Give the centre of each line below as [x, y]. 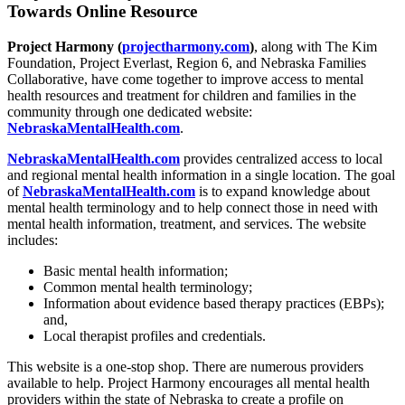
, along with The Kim [316, 47]
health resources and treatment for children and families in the [182, 96]
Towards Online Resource [102, 12]
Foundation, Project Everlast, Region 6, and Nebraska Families [187, 63]
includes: [33, 240]
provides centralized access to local [281, 159]
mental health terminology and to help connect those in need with [193, 208]
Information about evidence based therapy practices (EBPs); [214, 304]
